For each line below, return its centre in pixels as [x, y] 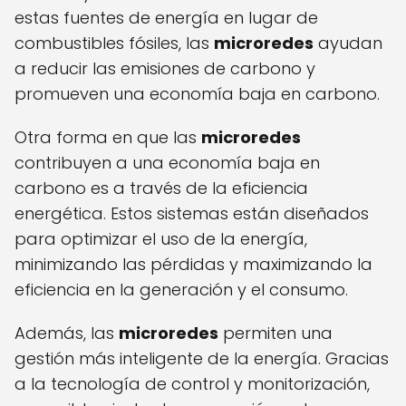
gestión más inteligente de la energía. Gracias [202, 359]
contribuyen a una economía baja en [167, 163]
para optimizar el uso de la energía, [161, 239]
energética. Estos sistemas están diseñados [192, 214]
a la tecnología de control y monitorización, [192, 384]
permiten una [275, 333]
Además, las [67, 333]
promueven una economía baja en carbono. [197, 94]
